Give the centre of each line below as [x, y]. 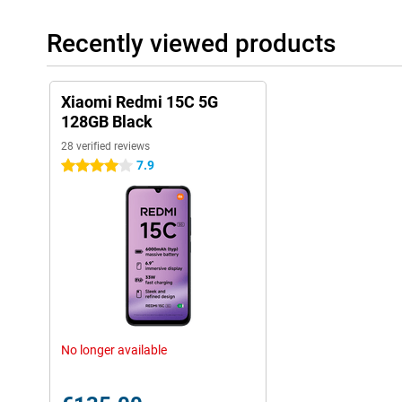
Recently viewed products [191, 44]
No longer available [114, 350]
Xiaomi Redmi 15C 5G [140, 102]
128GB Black [107, 122]
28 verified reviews [105, 146]
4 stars [80, 166]
